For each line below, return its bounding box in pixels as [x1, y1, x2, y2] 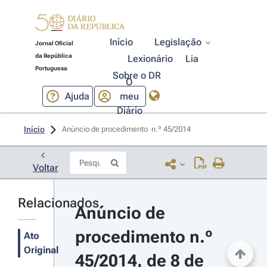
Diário [116, 104, 142, 116]
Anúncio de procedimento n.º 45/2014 [62, 125, 193, 133]
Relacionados [18, 195, 99, 210]
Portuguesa [35, 65, 67, 72]
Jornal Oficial [35, 40, 73, 46]
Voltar [33, 162, 58, 173]
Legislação [154, 36, 202, 48]
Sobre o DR [112, 70, 161, 81]
